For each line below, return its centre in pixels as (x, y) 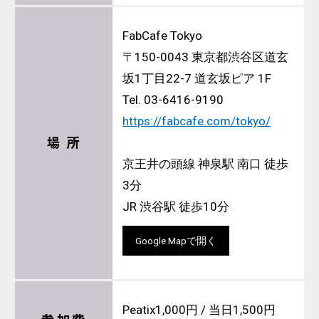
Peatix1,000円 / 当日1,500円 (199, 310)
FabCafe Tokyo (163, 36)
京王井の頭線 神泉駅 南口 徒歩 (206, 164)
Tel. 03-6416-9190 (173, 100)
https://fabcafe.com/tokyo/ (197, 121)
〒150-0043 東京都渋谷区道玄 (206, 57)
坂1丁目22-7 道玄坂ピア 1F (197, 79)
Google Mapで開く (176, 240)
